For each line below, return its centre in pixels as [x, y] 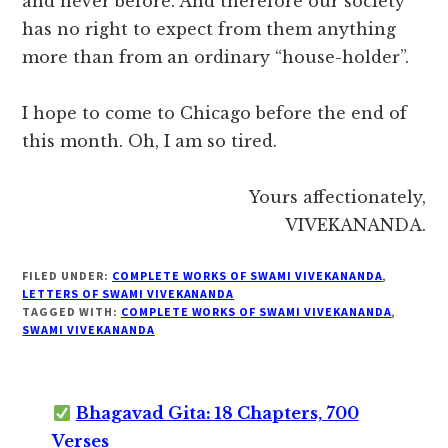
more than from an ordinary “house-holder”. [216, 57]
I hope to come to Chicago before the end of [215, 113]
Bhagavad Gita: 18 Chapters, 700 [217, 413]
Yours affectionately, [337, 197]
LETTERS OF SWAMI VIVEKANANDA [128, 294]
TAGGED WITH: [71, 312]
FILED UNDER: [67, 276]
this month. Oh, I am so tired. [150, 141]
